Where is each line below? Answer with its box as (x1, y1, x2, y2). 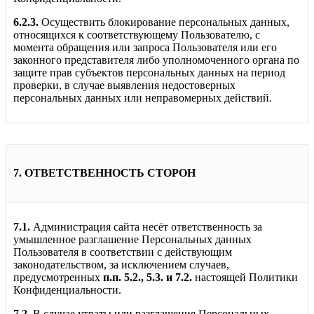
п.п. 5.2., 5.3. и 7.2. (103, 271, 192, 283)
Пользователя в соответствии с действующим (13, 245, 232, 258)
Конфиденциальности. (13, 283, 121, 296)
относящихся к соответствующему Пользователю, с (13, 29, 260, 41)
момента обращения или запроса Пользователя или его (13, 41, 277, 54)
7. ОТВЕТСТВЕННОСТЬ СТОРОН (13, 167, 196, 179)
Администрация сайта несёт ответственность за (33, 220, 262, 233)
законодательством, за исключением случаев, (13, 258, 229, 271)
